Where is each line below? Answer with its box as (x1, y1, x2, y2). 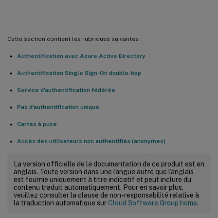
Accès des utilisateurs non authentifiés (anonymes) (17, 137, 165, 145)
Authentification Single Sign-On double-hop (17, 69, 141, 76)
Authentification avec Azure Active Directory (17, 52, 145, 59)
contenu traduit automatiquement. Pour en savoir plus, (14, 183, 183, 191)
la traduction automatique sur (14, 199, 108, 207)
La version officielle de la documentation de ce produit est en (14, 160, 204, 168)
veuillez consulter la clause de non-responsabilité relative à (14, 191, 199, 199)
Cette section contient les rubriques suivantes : (7, 35, 142, 42)
